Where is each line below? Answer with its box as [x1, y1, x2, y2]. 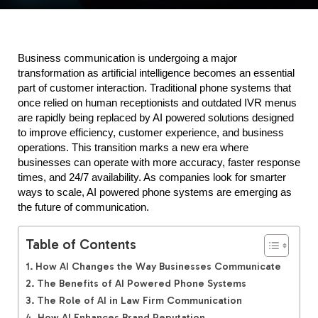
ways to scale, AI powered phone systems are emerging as [18, 187, 292, 198]
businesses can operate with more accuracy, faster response [18, 157, 300, 168]
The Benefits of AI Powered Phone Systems [36, 277, 246, 290]
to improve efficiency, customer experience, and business [18, 127, 284, 138]
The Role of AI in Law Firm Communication [36, 294, 242, 307]
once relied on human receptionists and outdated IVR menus [18, 97, 297, 109]
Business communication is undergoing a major [18, 53, 237, 64]
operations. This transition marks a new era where [18, 142, 248, 153]
